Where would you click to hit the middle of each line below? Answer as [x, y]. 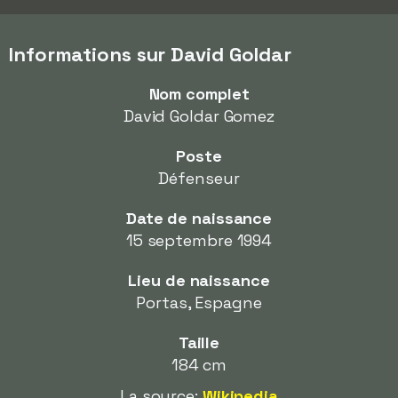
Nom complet [199, 94]
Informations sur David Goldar [151, 54]
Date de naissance [199, 218]
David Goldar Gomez [199, 116]
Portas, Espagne [199, 302]
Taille [199, 342]
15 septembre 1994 [199, 240]
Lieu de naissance [199, 280]
